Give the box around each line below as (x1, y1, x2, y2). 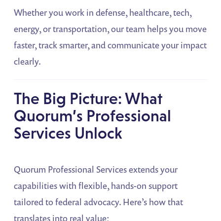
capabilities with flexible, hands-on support (14, 180, 178, 192)
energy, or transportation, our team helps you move (14, 23, 207, 35)
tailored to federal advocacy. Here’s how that (14, 196, 184, 208)
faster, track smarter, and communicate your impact (14, 39, 207, 51)
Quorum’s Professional (14, 107, 172, 125)
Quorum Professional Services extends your (14, 163, 178, 176)
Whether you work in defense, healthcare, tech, (14, 6, 192, 19)
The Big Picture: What (14, 89, 163, 108)
